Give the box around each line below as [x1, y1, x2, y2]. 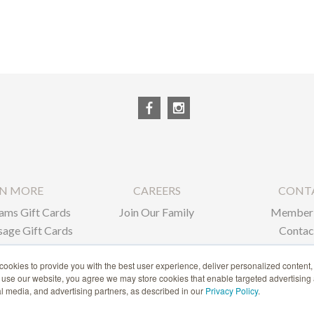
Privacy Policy [205, 285, 258, 296]
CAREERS [132, 184, 181, 198]
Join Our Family [119, 205, 195, 219]
